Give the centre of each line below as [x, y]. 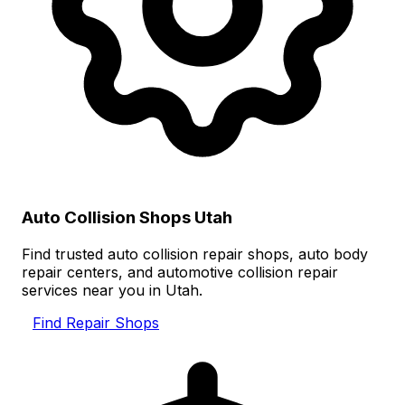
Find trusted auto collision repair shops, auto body [195, 254]
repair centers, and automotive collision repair [180, 273]
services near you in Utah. [112, 291]
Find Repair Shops [96, 323]
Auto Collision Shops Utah [127, 218]
